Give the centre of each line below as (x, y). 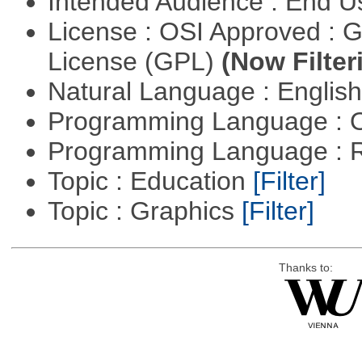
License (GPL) (134, 62)
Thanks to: (305, 268)
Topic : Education (150, 181)
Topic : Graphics (144, 211)
